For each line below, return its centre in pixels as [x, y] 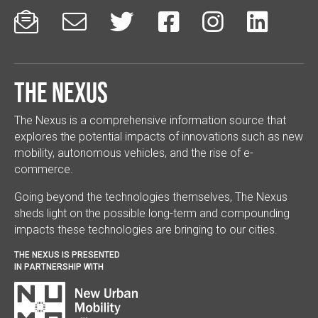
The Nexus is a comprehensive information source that [150, 121]
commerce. [44, 170]
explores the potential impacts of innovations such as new [159, 137]
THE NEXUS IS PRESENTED [67, 255]
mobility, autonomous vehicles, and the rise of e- [134, 153]
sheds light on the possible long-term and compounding [152, 214]
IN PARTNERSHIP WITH [59, 267]
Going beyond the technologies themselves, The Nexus [151, 197]
